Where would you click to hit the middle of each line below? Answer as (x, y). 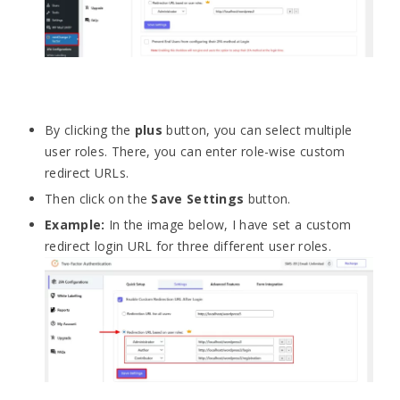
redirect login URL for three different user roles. (188, 246)
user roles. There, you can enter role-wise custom (195, 151)
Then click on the (98, 198)
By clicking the (90, 129)
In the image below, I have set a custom (228, 224)
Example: (75, 224)
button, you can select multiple (258, 129)
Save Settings (198, 198)
